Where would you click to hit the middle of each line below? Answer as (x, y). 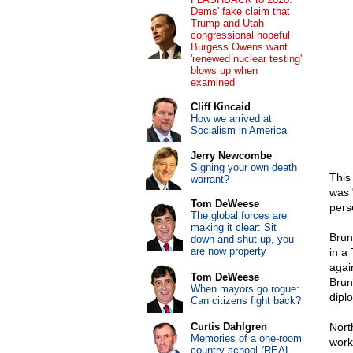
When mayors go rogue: (245, 289)
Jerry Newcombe (231, 156)
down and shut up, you (242, 239)
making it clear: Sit (233, 227)
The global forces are (238, 216)
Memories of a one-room (246, 338)
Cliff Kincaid (220, 107)
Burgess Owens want (239, 47)
